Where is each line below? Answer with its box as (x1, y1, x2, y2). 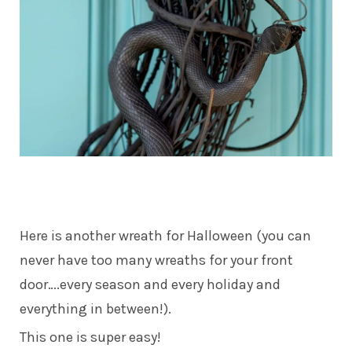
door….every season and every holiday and (20, 275, 280, 293)
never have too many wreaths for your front (20, 251, 293, 269)
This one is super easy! (20, 328, 161, 346)
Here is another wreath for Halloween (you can (20, 226, 311, 244)
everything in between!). (20, 299, 171, 317)
